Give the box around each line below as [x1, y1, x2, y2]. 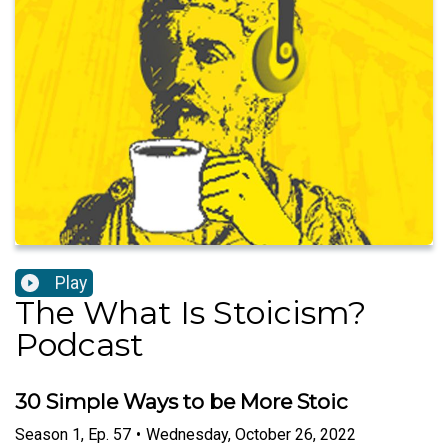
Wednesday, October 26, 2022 [146, 424, 356, 444]
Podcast [15, 325, 144, 365]
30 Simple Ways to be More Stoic [15, 389, 348, 415]
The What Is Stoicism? [15, 293, 366, 333]
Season [15, 424, 68, 444]
